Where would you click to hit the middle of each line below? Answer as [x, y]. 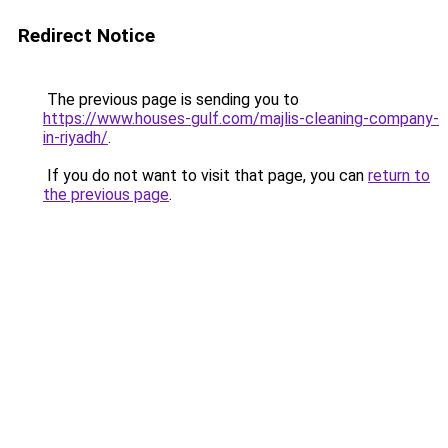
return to [399, 175]
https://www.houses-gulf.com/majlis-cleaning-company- [241, 118]
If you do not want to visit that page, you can [205, 175]
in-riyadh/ [75, 137]
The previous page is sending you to [171, 99]
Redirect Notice [86, 35]
